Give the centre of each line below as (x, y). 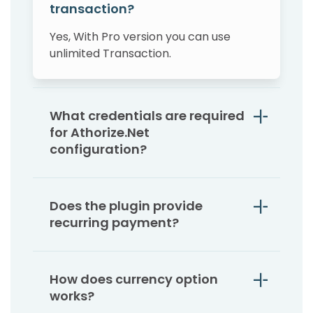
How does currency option (134, 279)
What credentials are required (147, 116)
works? (72, 296)
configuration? (98, 150)
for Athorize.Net (100, 133)
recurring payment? (114, 223)
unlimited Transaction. (110, 54)
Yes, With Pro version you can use (140, 37)
